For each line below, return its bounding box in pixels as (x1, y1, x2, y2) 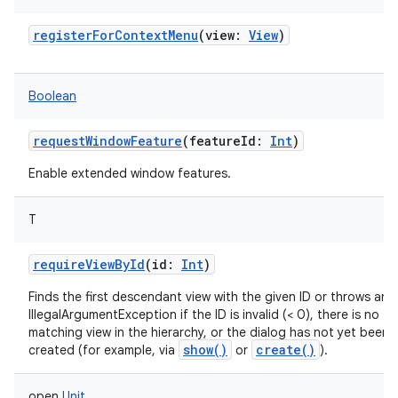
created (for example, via (28, 342, 179, 358)
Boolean (28, 88, 76, 104)
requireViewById (33, 256, 145, 273)
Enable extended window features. (28, 165, 231, 181)
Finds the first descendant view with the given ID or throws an (28, 289, 388, 305)
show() (183, 341, 227, 358)
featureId (189, 132, 256, 149)
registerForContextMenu (33, 27, 198, 44)
